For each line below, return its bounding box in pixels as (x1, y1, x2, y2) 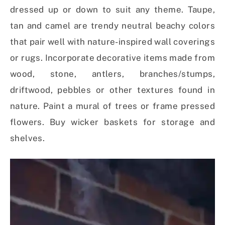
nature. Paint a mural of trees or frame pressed (10, 101, 215, 111)
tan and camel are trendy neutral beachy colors (10, 21, 215, 31)
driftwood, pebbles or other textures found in (10, 85, 215, 95)
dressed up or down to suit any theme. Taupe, (10, 5, 215, 15)
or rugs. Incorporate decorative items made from (10, 53, 215, 63)
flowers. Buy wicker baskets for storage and (10, 117, 215, 128)
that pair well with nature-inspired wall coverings (10, 37, 215, 47)
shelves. (10, 133, 45, 144)
